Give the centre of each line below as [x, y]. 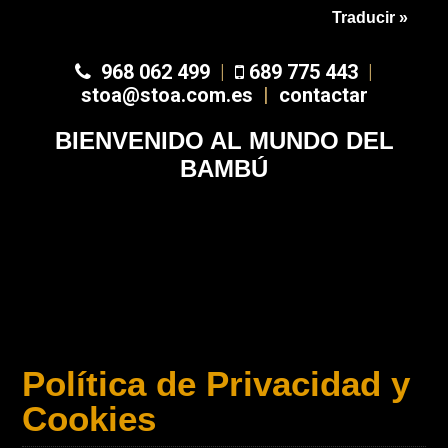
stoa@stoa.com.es [171, 95]
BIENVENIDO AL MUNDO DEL [224, 140]
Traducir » [370, 17]
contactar [323, 95]
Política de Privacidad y [216, 383]
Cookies [89, 418]
